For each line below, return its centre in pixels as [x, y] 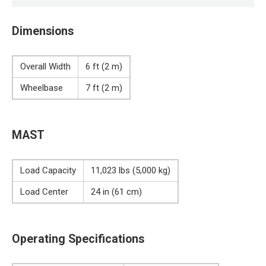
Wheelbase [42, 88]
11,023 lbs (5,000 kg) [131, 170]
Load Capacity [48, 170]
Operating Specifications [78, 239]
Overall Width [45, 66]
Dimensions [43, 31]
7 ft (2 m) [104, 88]
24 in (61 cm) [116, 191]
